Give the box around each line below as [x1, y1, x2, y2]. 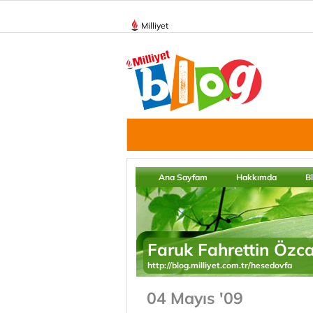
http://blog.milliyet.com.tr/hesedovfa [147, 260, 292, 270]
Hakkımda [236, 172, 277, 182]
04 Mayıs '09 [147, 288, 243, 308]
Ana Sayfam [159, 172, 208, 182]
